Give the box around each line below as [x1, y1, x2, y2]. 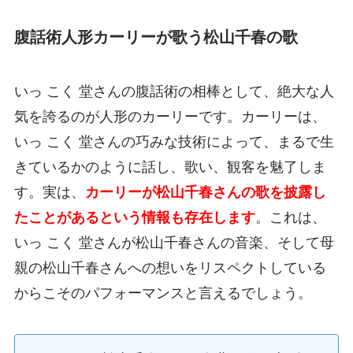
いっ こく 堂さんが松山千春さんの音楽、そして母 [13, 235, 334, 251]
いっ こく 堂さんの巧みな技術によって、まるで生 [13, 134, 334, 150]
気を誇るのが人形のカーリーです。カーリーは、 [13, 109, 326, 125]
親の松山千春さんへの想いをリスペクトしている [13, 260, 326, 277]
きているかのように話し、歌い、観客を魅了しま [13, 159, 326, 176]
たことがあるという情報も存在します [13, 210, 255, 226]
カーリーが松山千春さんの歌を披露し [84, 184, 326, 201]
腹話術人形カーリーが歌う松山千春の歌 [13, 28, 298, 46]
